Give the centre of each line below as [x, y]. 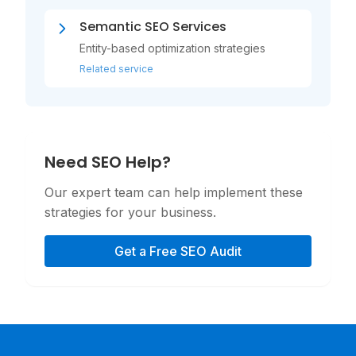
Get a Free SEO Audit [178, 251]
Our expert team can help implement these [174, 192]
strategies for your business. [130, 212]
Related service [116, 68]
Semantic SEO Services [153, 26]
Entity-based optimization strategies [172, 48]
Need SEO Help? [108, 162]
